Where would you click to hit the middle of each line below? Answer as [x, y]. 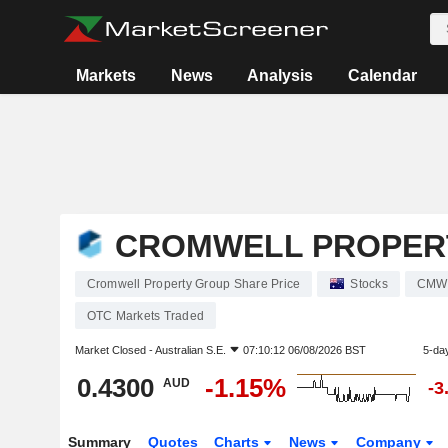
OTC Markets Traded [145, 316]
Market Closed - [114, 350]
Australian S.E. [190, 350]
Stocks [369, 284]
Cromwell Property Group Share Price [193, 284]
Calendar [382, 75]
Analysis [280, 75]
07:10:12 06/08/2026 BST [304, 350]
